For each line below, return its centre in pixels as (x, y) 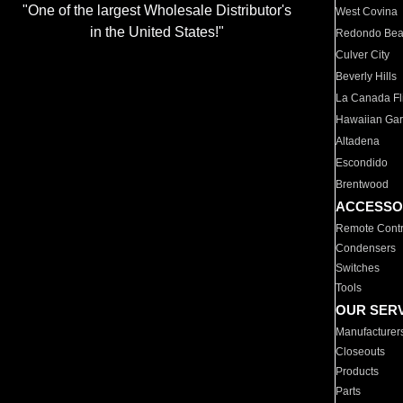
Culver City (363, 55)
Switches (358, 268)
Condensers (366, 248)
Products (358, 372)
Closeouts (361, 352)
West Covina (367, 12)
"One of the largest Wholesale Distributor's (157, 11)
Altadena (358, 141)
